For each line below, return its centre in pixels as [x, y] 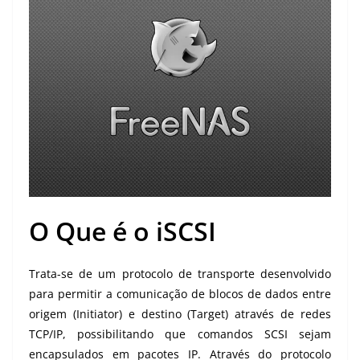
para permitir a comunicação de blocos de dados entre [180, 294]
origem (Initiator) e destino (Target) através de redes [180, 314]
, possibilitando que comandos [164, 334]
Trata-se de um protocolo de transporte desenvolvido [180, 274]
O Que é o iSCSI [123, 231]
